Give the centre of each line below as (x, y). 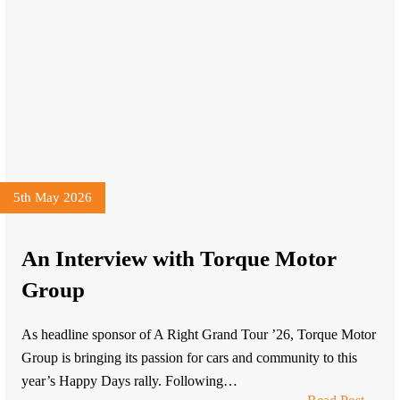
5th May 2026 (53, 197)
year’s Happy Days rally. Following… (129, 381)
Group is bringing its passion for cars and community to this (189, 358)
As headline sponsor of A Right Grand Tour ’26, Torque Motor (199, 335)
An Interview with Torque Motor (179, 258)
